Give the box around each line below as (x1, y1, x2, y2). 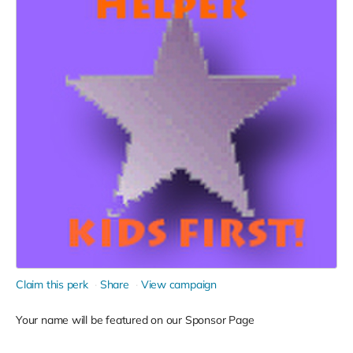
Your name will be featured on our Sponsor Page (16, 313, 255, 327)
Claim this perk (16, 277, 88, 292)
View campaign (140, 277, 217, 292)
